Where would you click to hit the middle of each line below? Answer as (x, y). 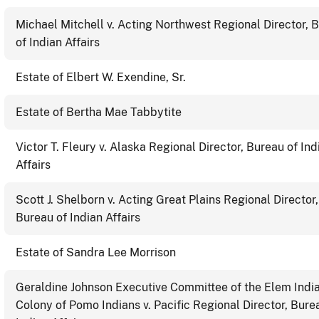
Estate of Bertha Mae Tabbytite (99, 112)
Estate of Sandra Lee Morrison (96, 252)
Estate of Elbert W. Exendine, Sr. (101, 77)
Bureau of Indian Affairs (78, 217)
